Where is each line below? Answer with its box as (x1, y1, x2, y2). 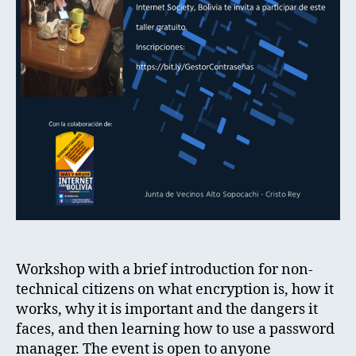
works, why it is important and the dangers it (16, 300, 318, 319)
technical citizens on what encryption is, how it (16, 281, 334, 300)
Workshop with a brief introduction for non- (16, 261, 313, 280)
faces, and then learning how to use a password (16, 320, 335, 339)
